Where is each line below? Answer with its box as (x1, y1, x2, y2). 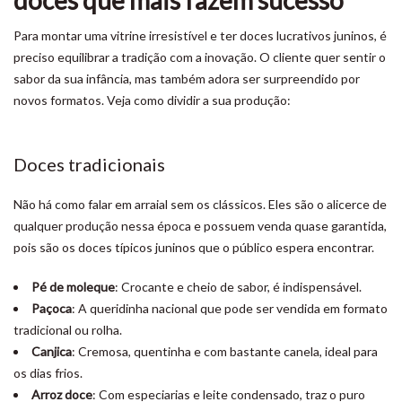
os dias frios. (13, 365, 83, 380)
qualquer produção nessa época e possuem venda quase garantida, (13, 218, 387, 233)
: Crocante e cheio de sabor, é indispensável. (115, 279, 362, 294)
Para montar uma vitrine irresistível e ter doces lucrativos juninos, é (13, 28, 387, 43)
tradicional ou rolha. (13, 322, 122, 337)
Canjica (31, 344, 72, 359)
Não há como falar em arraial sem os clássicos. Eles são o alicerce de (13, 197, 387, 212)
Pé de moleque (31, 279, 115, 294)
